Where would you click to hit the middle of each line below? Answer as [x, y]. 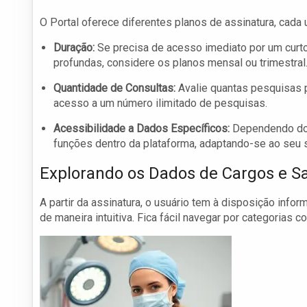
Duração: [74, 48]
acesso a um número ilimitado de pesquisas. [160, 103]
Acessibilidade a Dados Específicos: [142, 129]
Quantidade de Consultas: [114, 88]
